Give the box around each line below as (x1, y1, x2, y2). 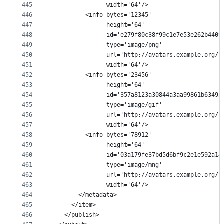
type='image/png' (50, 41, 162, 49)
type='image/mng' (50, 161, 162, 169)
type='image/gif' (50, 101, 162, 109)
